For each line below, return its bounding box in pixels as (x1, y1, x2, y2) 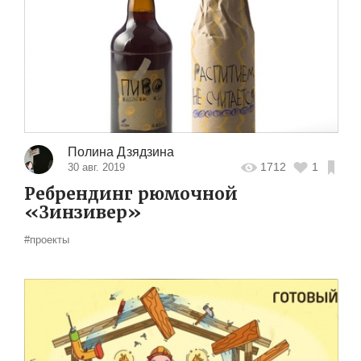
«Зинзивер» (24, 201, 142, 223)
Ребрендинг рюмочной (24, 183, 238, 205)
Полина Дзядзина (67, 144, 174, 159)
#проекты (24, 233, 69, 246)
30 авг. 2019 (67, 160, 125, 173)
